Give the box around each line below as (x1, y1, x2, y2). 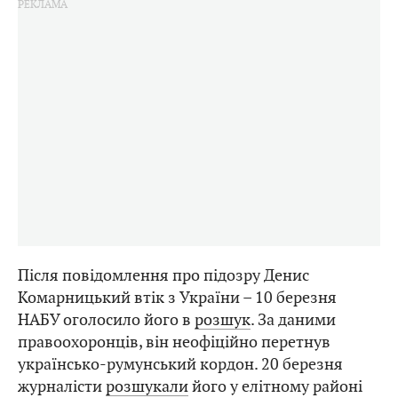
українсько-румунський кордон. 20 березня (18, 354, 343, 375)
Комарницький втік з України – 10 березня (18, 287, 337, 308)
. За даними (251, 309, 336, 330)
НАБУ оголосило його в (18, 309, 195, 330)
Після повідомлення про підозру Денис (18, 265, 309, 286)
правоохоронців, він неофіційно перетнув (18, 331, 330, 353)
